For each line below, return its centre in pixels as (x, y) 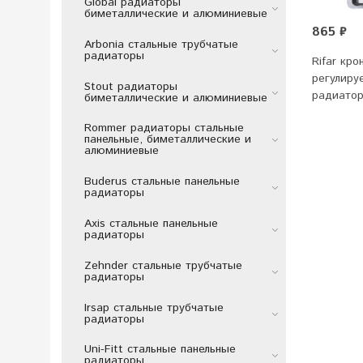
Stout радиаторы (130, 86)
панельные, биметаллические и (167, 140)
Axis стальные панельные (151, 223)
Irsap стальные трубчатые (154, 307)
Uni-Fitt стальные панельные (160, 350)
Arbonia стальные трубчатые (161, 44)
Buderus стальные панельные (162, 182)
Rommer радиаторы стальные (164, 128)
